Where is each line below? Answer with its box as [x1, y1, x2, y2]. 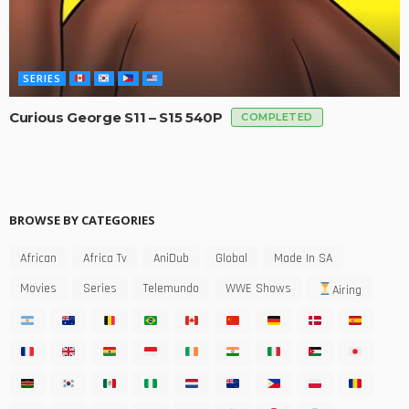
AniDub [153, 250, 189, 267]
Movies [20, 280, 57, 298]
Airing [331, 281, 362, 299]
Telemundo [143, 280, 199, 298]
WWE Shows [225, 280, 291, 298]
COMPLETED [241, 110, 313, 124]
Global [215, 250, 247, 267]
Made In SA [274, 250, 332, 267]
